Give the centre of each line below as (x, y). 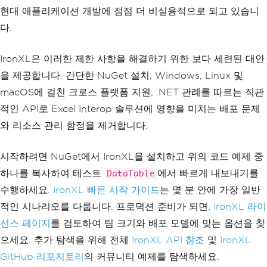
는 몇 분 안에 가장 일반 (210, 190)
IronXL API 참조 (168, 240)
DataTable (131, 173)
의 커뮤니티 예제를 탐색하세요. (152, 256)
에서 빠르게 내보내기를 (208, 173)
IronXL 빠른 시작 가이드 (106, 190)
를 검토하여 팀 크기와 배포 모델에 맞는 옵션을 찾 (158, 223)
